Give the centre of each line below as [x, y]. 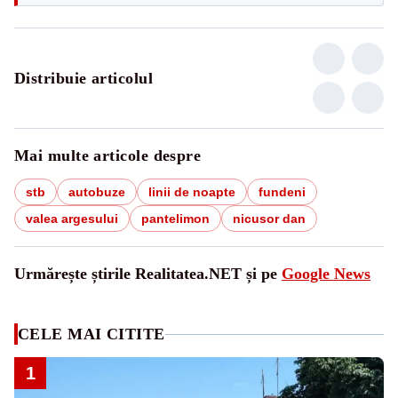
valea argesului [72, 219]
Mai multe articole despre [108, 156]
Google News [326, 274]
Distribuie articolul [84, 79]
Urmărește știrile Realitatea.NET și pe [148, 274]
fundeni [282, 192]
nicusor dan [269, 219]
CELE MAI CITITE [92, 334]
